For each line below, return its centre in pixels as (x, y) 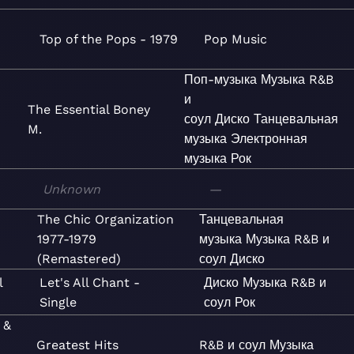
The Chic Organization (105, 219)
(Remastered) (79, 259)
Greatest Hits (78, 345)
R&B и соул (232, 345)
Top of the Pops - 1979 (109, 39)
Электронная (269, 139)
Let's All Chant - (90, 282)
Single (58, 302)
